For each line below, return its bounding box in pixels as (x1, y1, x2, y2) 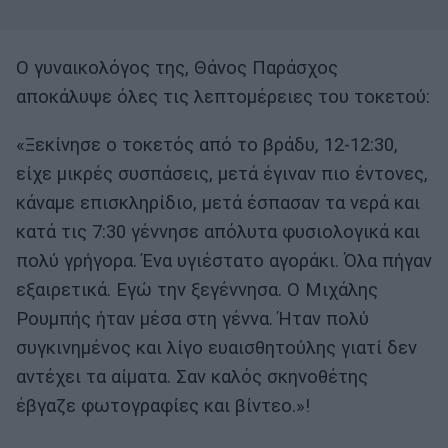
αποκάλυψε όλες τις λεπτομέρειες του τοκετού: (16, 86, 430, 109)
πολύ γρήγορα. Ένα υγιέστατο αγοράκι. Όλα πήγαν (16, 249, 432, 272)
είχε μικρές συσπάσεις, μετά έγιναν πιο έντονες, (16, 162, 428, 185)
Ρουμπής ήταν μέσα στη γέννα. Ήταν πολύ (16, 307, 369, 330)
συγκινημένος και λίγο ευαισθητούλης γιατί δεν (16, 336, 417, 359)
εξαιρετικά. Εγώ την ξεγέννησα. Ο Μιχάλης (16, 278, 378, 301)
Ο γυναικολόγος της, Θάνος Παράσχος (16, 57, 338, 80)
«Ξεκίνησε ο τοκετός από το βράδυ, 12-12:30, (16, 133, 398, 156)
